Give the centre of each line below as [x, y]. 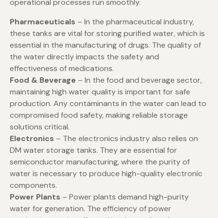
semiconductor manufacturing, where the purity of [100, 162]
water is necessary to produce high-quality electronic [106, 174]
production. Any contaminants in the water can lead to [108, 104]
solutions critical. [40, 127]
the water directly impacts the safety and [84, 57]
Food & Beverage [43, 80]
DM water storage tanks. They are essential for [93, 150]
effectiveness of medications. [62, 69]
